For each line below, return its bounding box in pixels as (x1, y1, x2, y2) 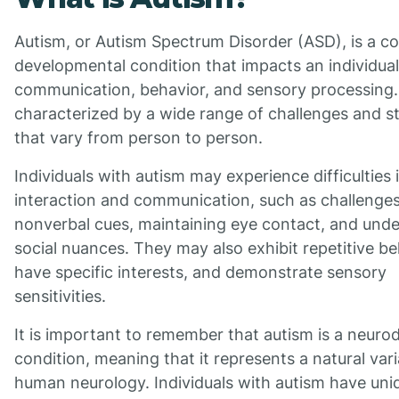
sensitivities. (14, 287, 106, 306)
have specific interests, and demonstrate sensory (14, 263, 387, 282)
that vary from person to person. (14, 128, 263, 148)
